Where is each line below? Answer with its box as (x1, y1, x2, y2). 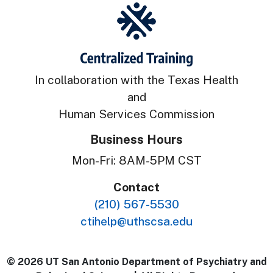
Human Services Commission (58, 107, 214, 121)
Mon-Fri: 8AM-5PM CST (71, 153, 202, 167)
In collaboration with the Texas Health (35, 73, 238, 87)
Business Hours (90, 132, 183, 147)
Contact (113, 180, 160, 194)
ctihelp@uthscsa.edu (80, 214, 193, 228)
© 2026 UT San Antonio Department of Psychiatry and (6, 255, 267, 268)
